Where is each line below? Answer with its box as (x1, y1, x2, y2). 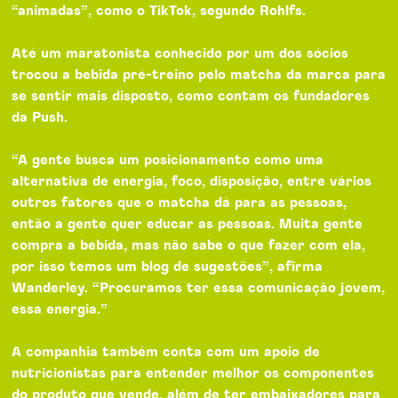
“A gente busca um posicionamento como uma (12, 153, 324, 167)
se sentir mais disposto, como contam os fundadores (12, 89, 370, 103)
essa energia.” (12, 302, 108, 316)
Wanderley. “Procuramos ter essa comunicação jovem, (12, 281, 386, 295)
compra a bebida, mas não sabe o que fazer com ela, (12, 238, 366, 252)
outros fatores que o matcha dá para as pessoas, (12, 195, 347, 210)
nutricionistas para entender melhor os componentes (12, 366, 375, 380)
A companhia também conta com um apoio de (12, 345, 321, 359)
